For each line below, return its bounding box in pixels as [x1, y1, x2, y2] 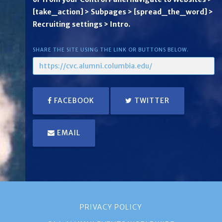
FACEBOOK [52, 96, 94, 105]
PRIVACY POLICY [80, 203, 142, 212]
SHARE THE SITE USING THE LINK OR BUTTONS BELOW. [33, 47, 189, 53]
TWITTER [132, 96, 169, 105]
